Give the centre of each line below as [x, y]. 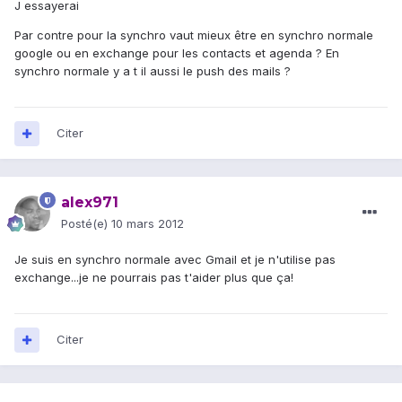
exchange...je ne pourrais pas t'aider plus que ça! [154, 278]
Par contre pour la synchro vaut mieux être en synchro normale [194, 35]
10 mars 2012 [148, 224]
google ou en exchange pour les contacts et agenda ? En [177, 53]
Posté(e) [86, 224]
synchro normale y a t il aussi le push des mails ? [153, 71]
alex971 [90, 203]
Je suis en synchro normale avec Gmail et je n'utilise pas [175, 260]
